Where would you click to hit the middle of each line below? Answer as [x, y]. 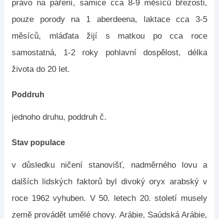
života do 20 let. [41, 69]
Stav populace [38, 142]
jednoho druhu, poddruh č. [59, 117]
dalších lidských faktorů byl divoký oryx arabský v [109, 182]
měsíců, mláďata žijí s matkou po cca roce [109, 36]
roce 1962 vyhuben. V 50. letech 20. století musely [109, 198]
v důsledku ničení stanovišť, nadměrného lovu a [109, 165]
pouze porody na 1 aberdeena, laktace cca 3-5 [109, 19]
